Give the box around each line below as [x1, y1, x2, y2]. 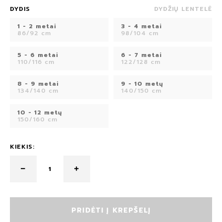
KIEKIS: [10, 142, 35, 151]
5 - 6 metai [17, 50, 58, 59]
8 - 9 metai [17, 79, 59, 88]
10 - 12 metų [17, 108, 62, 117]
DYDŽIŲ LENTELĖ [154, 4, 212, 13]
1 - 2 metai [17, 21, 56, 31]
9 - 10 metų [121, 79, 164, 88]
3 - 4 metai [121, 21, 162, 31]
